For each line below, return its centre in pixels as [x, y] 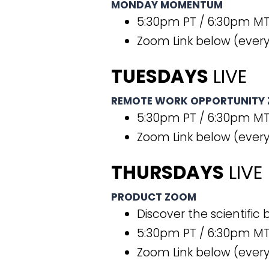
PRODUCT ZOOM [154, 197]
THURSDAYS [168, 172]
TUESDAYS [160, 76]
